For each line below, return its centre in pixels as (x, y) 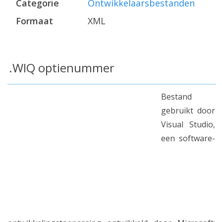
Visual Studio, (188, 124)
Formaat (34, 21)
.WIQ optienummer (62, 68)
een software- (188, 138)
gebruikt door (188, 111)
